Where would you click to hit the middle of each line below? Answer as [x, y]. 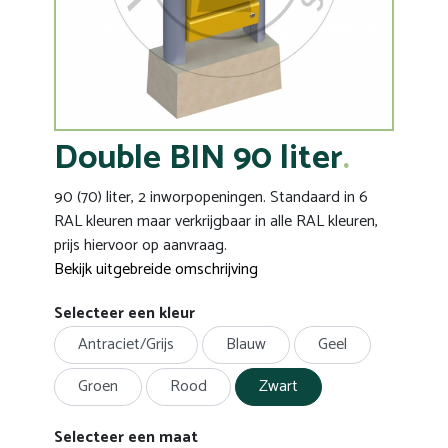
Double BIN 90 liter [198, 158]
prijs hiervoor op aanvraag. [140, 245]
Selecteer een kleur [124, 313]
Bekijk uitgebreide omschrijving [156, 269]
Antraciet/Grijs [126, 344]
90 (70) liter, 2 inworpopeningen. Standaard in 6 [211, 197]
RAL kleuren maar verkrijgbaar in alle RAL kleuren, [216, 221]
